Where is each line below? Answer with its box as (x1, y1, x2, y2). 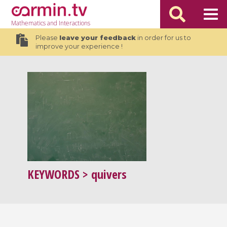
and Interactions (46, 19, 91, 27)
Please (35, 34, 59, 42)
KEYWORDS (27, 166, 80, 183)
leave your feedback (59, 34, 136, 42)
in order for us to (135, 34, 191, 42)
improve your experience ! (35, 43, 123, 50)
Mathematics (11, 19, 46, 27)
